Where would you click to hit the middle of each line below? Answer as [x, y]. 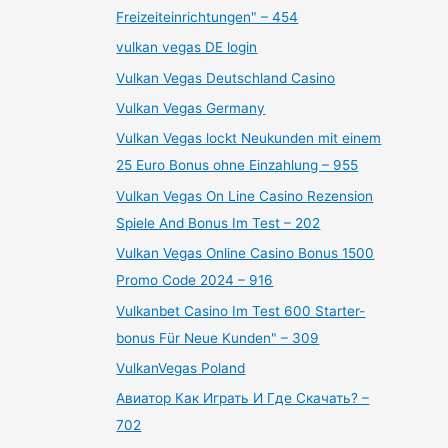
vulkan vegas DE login [187, 47]
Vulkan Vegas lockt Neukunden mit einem [249, 138]
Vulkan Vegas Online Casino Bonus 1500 [245, 253]
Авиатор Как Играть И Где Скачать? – [243, 398]
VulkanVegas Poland [181, 368]
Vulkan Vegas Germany [191, 107]
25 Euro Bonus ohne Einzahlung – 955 [237, 165]
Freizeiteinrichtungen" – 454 [207, 16]
